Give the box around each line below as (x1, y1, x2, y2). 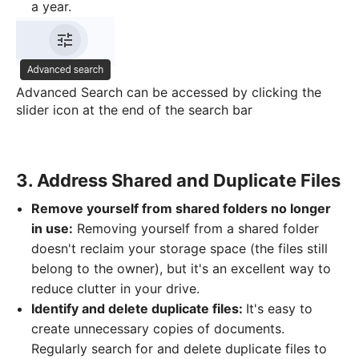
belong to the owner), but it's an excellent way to (31, 260, 332, 277)
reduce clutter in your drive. (31, 280, 200, 297)
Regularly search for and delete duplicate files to (31, 341, 328, 357)
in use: (31, 220, 74, 237)
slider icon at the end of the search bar (16, 102, 252, 119)
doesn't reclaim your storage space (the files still (31, 240, 329, 257)
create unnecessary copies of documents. (31, 321, 285, 337)
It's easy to (246, 301, 313, 317)
